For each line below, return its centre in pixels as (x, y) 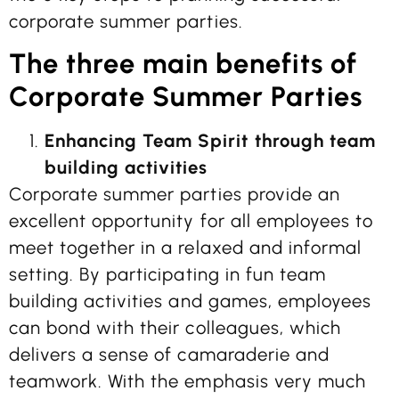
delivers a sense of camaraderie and (169, 355)
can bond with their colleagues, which (175, 328)
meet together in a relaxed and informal (185, 248)
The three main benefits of (183, 64)
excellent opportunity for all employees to (191, 221)
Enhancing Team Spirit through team (210, 141)
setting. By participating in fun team (167, 275)
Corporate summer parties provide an (175, 195)
